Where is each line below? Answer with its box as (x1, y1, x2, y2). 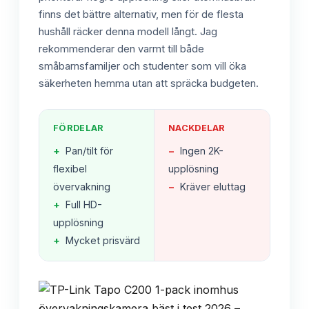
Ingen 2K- (180, 145, 223, 157)
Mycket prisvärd (66, 235, 140, 247)
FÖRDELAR (53, 123, 104, 134)
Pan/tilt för (66, 145, 113, 157)
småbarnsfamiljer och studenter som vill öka (39, 60, 246, 73)
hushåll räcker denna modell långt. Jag (39, 26, 217, 39)
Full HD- (66, 199, 102, 211)
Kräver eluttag (180, 181, 246, 193)
